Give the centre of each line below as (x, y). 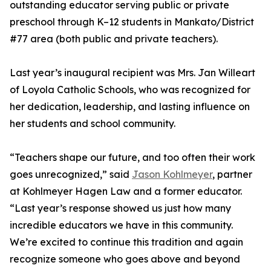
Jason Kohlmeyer (172, 175)
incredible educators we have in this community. (121, 225)
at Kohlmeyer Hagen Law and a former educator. (126, 191)
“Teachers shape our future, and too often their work (132, 158)
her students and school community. (93, 124)
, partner (232, 175)
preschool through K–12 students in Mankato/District (132, 22)
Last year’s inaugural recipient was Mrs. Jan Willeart (132, 73)
